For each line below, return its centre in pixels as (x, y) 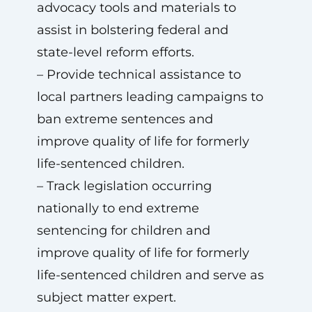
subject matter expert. (106, 297)
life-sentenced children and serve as (150, 275)
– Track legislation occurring (124, 186)
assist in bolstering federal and (132, 30)
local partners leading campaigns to (150, 97)
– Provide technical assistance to (139, 75)
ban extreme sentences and (125, 119)
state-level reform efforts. (115, 52)
